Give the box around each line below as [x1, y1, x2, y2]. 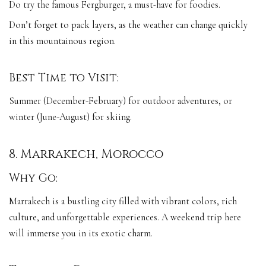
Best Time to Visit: [9, 70, 122, 85]
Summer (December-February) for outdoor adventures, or [9, 95, 232, 107]
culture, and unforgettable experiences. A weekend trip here [9, 211, 241, 224]
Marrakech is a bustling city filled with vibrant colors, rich [9, 195, 237, 208]
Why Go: [9, 170, 61, 186]
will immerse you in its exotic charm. [9, 227, 153, 240]
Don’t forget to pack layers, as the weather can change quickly [9, 18, 248, 31]
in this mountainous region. [9, 34, 116, 47]
